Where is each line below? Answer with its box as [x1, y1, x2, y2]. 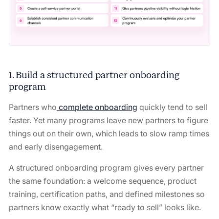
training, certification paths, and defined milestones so [8, 189, 205, 199]
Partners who [8, 102, 57, 112]
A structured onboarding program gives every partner [8, 162, 204, 173]
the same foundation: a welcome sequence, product [8, 175, 197, 186]
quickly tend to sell [137, 102, 207, 112]
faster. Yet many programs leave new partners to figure [8, 115, 208, 125]
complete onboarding [56, 102, 137, 112]
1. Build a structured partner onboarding [8, 69, 179, 81]
